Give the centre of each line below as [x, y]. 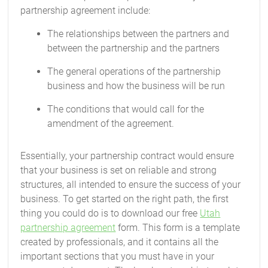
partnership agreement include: [86, 10]
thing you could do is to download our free [110, 213]
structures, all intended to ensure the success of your [131, 185]
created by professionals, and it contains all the [120, 242]
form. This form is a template [178, 228]
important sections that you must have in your [118, 256]
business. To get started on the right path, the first [125, 199]
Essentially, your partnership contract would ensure [127, 156]
